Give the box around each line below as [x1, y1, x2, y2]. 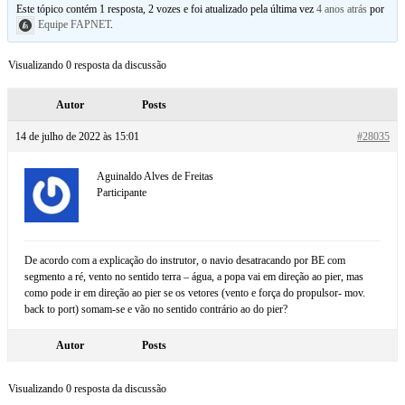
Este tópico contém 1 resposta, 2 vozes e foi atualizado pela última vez [16, 2, 317, 15]
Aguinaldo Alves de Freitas [97, 169, 213, 183]
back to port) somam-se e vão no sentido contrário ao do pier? [24, 302, 287, 316]
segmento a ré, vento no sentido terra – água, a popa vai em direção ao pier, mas [24, 269, 363, 283]
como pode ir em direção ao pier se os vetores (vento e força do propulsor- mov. [24, 286, 365, 299]
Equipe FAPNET [38, 17, 111, 31]
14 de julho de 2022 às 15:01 [15, 129, 139, 143]
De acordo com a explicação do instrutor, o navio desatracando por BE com [24, 253, 345, 267]
